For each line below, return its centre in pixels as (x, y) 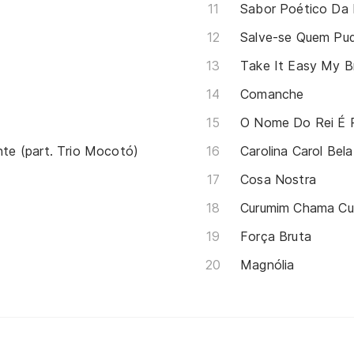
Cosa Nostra (278, 179)
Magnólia (267, 264)
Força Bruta (276, 236)
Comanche (272, 94)
